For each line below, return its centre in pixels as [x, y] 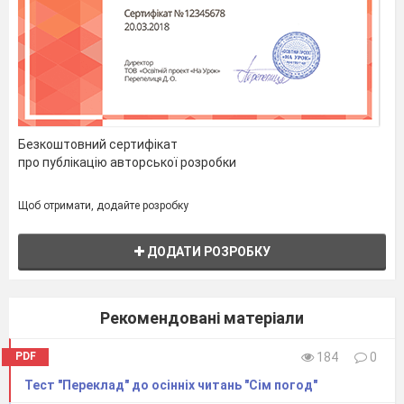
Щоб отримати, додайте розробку [103, 206]
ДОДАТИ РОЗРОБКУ [207, 252]
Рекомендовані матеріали [202, 318]
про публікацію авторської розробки [127, 163]
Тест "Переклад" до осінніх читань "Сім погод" [171, 386]
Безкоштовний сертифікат [98, 145]
